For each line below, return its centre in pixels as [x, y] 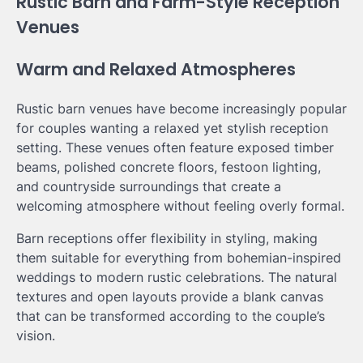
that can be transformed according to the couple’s [171, 316]
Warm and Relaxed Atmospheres [156, 69]
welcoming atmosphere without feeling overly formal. [180, 205]
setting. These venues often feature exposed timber [175, 147]
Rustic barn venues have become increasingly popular [181, 108]
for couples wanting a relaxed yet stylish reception [172, 128]
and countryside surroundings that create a [149, 186]
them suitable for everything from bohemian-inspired [179, 257]
